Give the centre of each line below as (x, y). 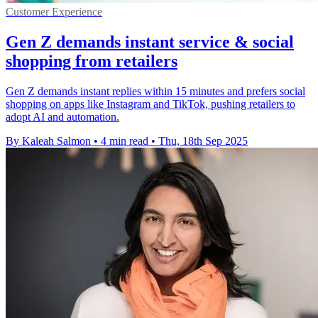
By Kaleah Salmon (48, 141)
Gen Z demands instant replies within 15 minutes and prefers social (155, 92)
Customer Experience (54, 12)
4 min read (125, 141)
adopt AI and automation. (62, 117)
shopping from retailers (92, 61)
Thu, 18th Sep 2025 (203, 141)
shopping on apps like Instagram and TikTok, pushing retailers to (150, 104)
